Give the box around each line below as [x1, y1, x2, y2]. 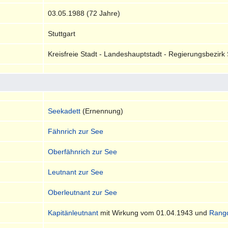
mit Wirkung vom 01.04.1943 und [98, 208, 210, 217]
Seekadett [48, 106, 81, 115]
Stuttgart [48, 29, 76, 38]
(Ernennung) [80, 106, 124, 115]
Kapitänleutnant [48, 208, 99, 217]
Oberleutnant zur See [48, 188, 118, 196]
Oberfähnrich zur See [48, 147, 118, 156]
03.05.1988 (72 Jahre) [48, 9, 121, 17]
